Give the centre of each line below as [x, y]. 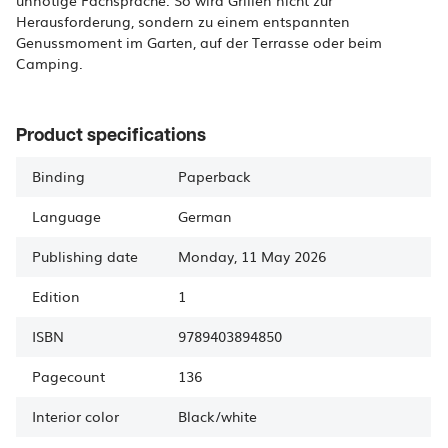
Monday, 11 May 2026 [252, 256]
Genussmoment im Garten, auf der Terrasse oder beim [199, 42]
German [205, 216]
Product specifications [111, 135]
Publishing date [85, 256]
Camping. [49, 63]
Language [66, 216]
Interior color [75, 416]
